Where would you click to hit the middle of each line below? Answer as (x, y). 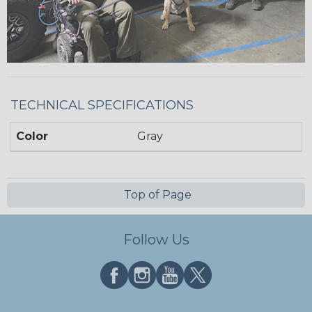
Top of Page (156, 194)
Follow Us (156, 240)
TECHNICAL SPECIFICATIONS (102, 105)
